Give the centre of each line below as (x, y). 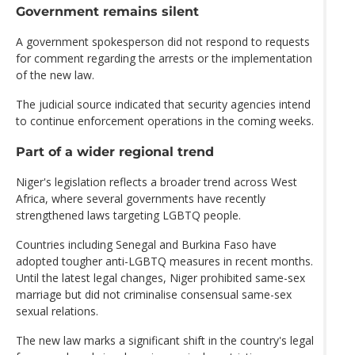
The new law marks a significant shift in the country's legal (165, 341)
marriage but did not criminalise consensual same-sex (154, 295)
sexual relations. (57, 311)
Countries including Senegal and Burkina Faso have (146, 245)
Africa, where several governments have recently (141, 199)
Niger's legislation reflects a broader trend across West (157, 182)
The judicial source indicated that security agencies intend (163, 104)
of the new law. (55, 74)
